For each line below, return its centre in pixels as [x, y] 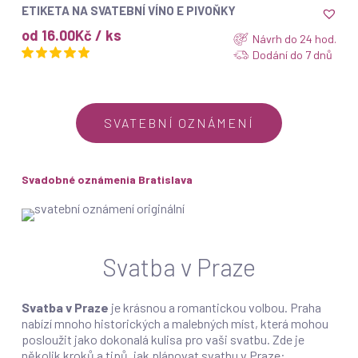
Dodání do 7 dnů [293, 54]
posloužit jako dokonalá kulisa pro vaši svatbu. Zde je [163, 339]
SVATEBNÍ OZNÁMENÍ [179, 123]
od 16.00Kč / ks [71, 35]
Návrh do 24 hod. [295, 38]
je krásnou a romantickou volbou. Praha [215, 307]
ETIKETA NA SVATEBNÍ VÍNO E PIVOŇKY [128, 11]
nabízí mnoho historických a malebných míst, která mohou [175, 323]
